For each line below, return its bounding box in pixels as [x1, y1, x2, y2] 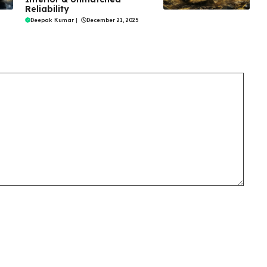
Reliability [24, 4, 69, 15]
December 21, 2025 [86, 17, 138, 24]
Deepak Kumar [30, 17, 74, 24]
